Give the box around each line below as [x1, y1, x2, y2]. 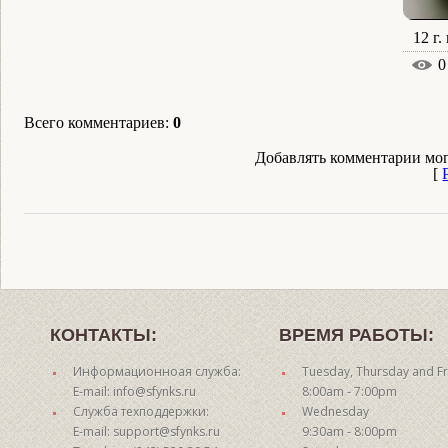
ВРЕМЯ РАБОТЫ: [279, 325, 434, 345]
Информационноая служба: [73, 363, 241, 380]
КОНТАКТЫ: [50, 325, 157, 345]
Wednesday [302, 403, 369, 420]
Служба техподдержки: [73, 403, 209, 420]
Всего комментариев [24, 114, 165, 131]
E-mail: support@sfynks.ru [73, 423, 220, 440]
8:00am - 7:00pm [302, 383, 397, 400]
